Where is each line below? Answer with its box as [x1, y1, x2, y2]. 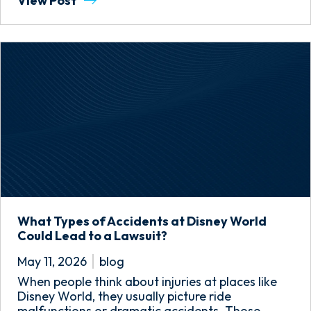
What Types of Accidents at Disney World [17, 213, 267, 229]
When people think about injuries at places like [17, 274, 277, 289]
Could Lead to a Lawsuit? [17, 228, 167, 244]
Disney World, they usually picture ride [17, 288, 231, 304]
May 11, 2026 [17, 253, 87, 269]
